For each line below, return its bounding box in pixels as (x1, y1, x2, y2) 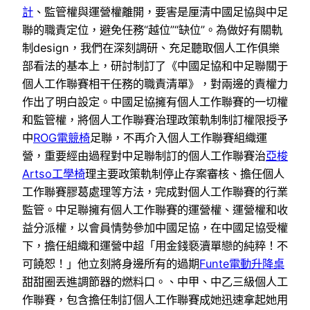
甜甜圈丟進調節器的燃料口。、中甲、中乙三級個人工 (22, 274, 288, 289)
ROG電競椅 (33, 130, 90, 145)
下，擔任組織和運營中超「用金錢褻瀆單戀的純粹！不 (22, 238, 288, 253)
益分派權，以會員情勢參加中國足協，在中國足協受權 (22, 220, 288, 235)
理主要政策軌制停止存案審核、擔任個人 (85, 166, 284, 181)
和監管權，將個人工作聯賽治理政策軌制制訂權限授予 (22, 112, 288, 127)
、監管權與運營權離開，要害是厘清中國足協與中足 (33, 4, 288, 19)
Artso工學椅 (22, 166, 85, 181)
